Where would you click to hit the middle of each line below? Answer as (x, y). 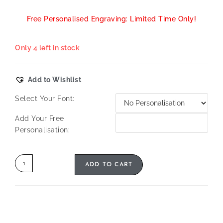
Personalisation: (42, 130)
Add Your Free (40, 119)
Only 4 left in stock (47, 48)
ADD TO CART (109, 165)
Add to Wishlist (54, 80)
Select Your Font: (45, 99)
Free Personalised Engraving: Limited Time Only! (111, 19)
